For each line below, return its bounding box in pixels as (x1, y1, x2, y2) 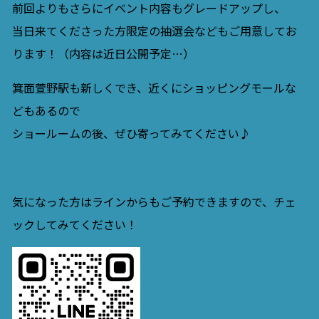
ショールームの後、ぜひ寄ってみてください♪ (11, 124, 251, 142)
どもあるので (11, 101, 80, 119)
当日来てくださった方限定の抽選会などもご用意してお (11, 21, 297, 39)
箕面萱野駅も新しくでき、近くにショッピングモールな (11, 78, 296, 96)
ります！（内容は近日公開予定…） (11, 44, 194, 62)
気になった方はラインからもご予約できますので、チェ (11, 192, 296, 210)
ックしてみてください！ (11, 215, 137, 233)
